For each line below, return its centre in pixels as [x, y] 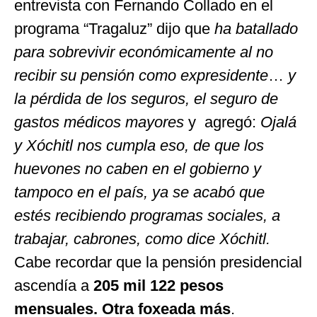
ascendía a [54, 286]
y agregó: [222, 122]
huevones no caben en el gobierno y [138, 169]
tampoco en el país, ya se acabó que [139, 192]
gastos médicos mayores [99, 122]
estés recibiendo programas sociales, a [147, 216]
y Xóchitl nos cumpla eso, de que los [139, 146]
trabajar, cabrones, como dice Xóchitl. [142, 239]
